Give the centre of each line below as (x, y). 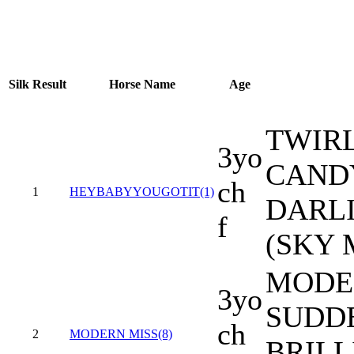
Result (49, 85)
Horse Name (142, 85)
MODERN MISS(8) (121, 334)
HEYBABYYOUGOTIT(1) (142, 192)
